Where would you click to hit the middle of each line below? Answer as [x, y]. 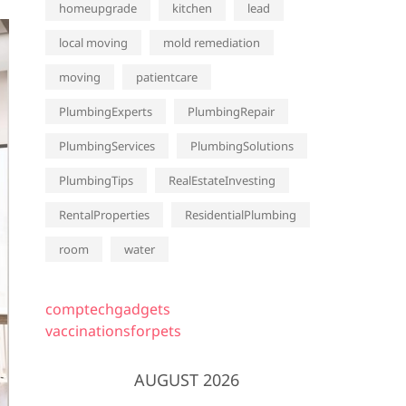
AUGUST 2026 [186, 380]
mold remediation [212, 43]
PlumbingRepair [231, 111]
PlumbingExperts [106, 111]
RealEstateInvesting [222, 180]
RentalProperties [104, 215]
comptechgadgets [108, 309]
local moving [93, 43]
